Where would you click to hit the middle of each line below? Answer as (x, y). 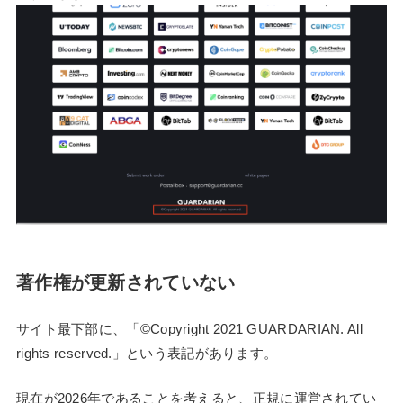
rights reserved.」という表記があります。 (147, 354)
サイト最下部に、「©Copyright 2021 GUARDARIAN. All (189, 329)
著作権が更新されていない (125, 283)
